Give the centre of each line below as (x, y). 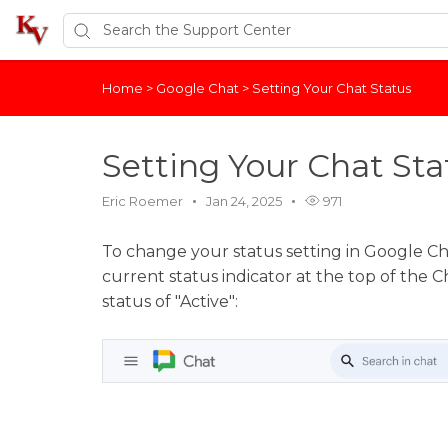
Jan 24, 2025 (244, 201)
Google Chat (199, 88)
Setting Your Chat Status (331, 88)
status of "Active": (170, 301)
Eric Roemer (142, 201)
